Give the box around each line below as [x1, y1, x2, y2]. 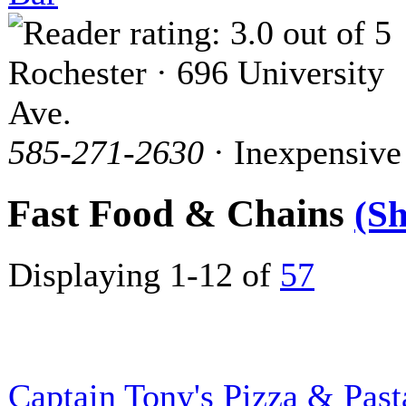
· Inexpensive [204, 132, 401, 171]
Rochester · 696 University [8, 53, 384, 92]
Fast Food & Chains [7, 191, 354, 235]
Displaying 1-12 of [8, 255, 280, 294]
